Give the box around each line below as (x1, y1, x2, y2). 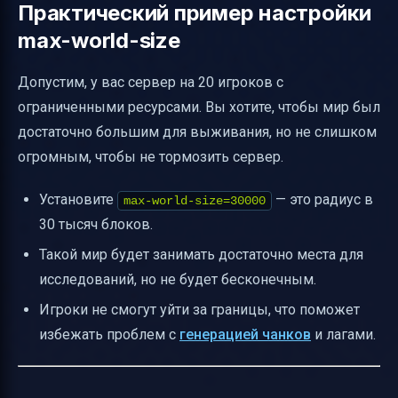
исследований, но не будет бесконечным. (39, 270, 316, 288)
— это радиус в (272, 190, 373, 208)
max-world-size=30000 (123, 193, 266, 208)
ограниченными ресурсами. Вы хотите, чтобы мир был (18, 98, 380, 115)
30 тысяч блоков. (39, 215, 153, 233)
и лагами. (311, 326, 376, 344)
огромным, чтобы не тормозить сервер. (18, 147, 283, 165)
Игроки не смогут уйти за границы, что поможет (39, 301, 360, 319)
